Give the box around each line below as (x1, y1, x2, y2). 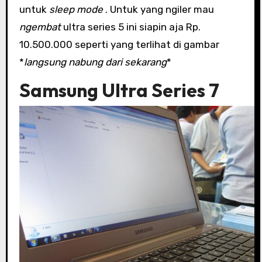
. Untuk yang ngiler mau (102, 3, 214, 15)
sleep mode (49, 3, 103, 15)
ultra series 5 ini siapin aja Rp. (60, 20, 201, 33)
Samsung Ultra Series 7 (19, 78, 219, 102)
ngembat (19, 20, 61, 33)
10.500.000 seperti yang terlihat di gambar (19, 38, 219, 50)
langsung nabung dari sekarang (23, 56, 167, 68)
